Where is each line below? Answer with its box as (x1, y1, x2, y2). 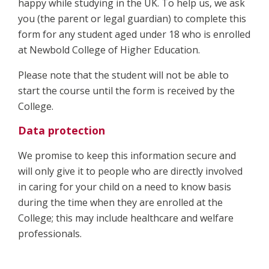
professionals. (18, 226, 82, 240)
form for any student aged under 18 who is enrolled (18, 28, 250, 41)
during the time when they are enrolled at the (18, 195, 223, 209)
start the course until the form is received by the (18, 84, 235, 98)
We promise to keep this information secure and (18, 148, 236, 162)
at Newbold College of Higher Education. (18, 43, 200, 57)
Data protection (18, 123, 105, 138)
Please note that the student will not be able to (18, 68, 229, 82)
